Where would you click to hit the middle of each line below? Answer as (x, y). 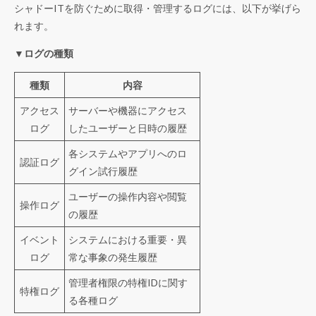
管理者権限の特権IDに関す (128, 283)
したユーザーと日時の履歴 (128, 128)
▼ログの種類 (44, 54)
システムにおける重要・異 (128, 240)
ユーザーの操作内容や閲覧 (128, 197)
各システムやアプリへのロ (128, 154)
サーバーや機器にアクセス (128, 111)
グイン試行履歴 (103, 171)
